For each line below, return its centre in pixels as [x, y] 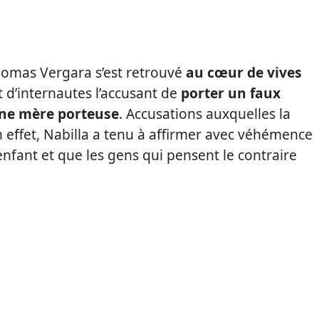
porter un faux [231, 93]
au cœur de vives [244, 72]
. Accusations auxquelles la [205, 114]
